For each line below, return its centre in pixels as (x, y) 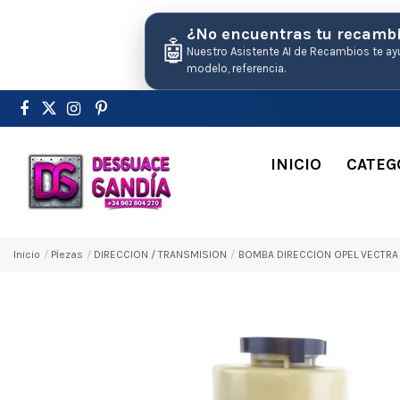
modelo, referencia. (236, 68)
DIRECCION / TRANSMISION (161, 254)
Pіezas (67, 254)
